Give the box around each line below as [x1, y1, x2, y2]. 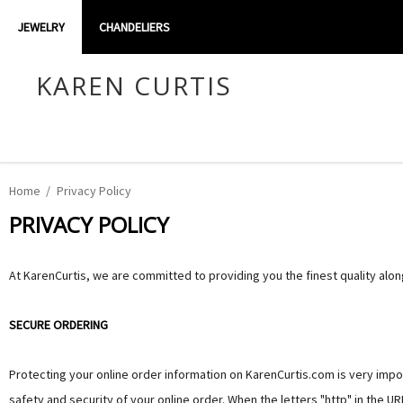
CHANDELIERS [99, 18, 170, 35]
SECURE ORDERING [9, 317, 108, 333]
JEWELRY [17, 18, 65, 35]
